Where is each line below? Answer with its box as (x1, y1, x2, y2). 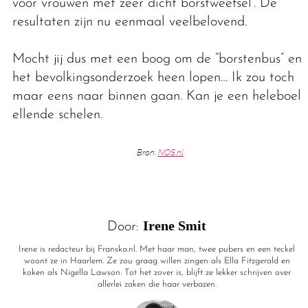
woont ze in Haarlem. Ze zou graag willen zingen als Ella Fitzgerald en (23, 256, 290, 266)
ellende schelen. (12, 108, 107, 122)
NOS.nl (157, 148, 184, 158)
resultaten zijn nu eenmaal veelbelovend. (12, 15, 251, 30)
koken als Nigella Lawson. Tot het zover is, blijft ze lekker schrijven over (23, 268, 291, 278)
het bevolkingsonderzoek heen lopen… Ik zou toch (12, 71, 294, 85)
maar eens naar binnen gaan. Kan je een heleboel (12, 89, 301, 104)
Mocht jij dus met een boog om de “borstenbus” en (12, 52, 302, 67)
